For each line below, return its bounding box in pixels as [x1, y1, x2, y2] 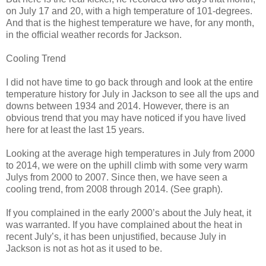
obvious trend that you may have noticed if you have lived [6, 113, 246, 123]
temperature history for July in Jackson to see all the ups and [6, 89, 259, 100]
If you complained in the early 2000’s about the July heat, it [6, 208, 251, 218]
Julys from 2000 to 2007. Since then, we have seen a [6, 172, 227, 183]
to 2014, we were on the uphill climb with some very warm [6, 160, 248, 171]
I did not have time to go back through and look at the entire [6, 77, 253, 88]
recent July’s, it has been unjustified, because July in [6, 232, 226, 242]
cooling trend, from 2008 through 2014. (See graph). [6, 184, 223, 195]
